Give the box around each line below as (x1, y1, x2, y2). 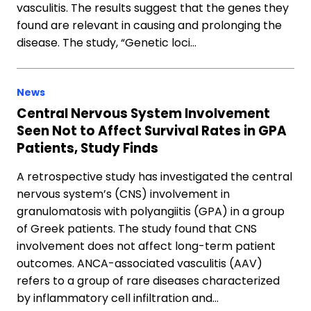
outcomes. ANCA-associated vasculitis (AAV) (17, 255, 262, 271)
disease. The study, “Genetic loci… (17, 35, 196, 51)
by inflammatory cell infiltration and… (17, 290, 219, 306)
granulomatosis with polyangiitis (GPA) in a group (17, 203, 285, 219)
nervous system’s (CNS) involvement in (17, 186, 230, 202)
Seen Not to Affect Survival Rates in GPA (17, 122, 287, 140)
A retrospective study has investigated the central (17, 169, 292, 185)
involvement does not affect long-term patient (17, 238, 276, 254)
